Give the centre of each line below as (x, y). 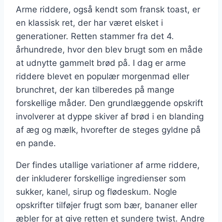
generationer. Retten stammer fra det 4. (95, 36)
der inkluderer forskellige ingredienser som (101, 179)
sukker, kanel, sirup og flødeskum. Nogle (96, 192)
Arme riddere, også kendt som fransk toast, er (108, 10)
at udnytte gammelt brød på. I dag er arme (101, 63)
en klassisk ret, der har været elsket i (89, 23)
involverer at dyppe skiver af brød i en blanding (110, 117)
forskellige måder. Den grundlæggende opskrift (110, 103)
